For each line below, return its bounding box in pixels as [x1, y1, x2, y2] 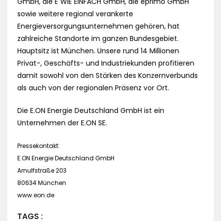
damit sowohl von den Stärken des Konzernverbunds [17, 71, 198, 81]
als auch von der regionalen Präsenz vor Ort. [17, 83, 169, 93]
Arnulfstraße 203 [17, 166, 67, 175]
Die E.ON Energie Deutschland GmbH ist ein [17, 106, 164, 116]
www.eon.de [17, 191, 54, 200]
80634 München [17, 179, 66, 187]
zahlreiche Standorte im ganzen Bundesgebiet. [17, 34, 179, 44]
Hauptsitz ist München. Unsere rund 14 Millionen [17, 46, 179, 56]
